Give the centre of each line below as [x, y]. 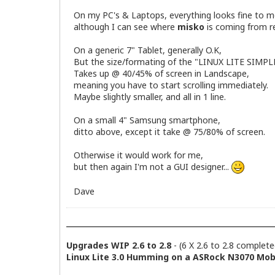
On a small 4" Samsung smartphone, [147, 120]
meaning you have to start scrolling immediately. [171, 85]
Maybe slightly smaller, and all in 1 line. [150, 96]
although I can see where [126, 26]
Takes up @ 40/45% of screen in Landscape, [161, 73]
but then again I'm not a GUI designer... [153, 166]
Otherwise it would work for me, [138, 155]
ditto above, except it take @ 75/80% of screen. [169, 131]
